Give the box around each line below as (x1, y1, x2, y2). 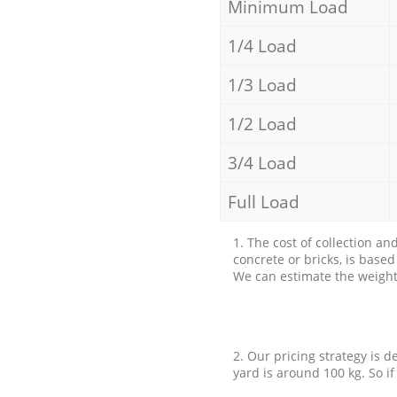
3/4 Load (227, 150, 297, 175)
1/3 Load (227, 72, 297, 97)
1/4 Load (227, 33, 297, 58)
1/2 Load (227, 111, 297, 136)
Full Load (227, 189, 300, 214)
